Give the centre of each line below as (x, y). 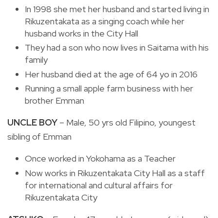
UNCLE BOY (32, 123)
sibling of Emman (39, 137)
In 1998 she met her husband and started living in (117, 9)
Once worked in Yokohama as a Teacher (100, 159)
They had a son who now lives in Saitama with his (117, 48)
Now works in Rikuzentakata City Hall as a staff (115, 173)
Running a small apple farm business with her (109, 89)
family (36, 60)
